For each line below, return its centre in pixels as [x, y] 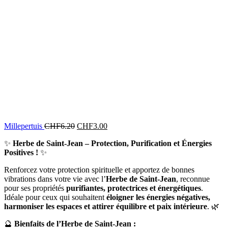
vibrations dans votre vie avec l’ [55, 179]
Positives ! [21, 152]
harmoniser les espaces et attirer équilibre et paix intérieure [106, 206]
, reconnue [193, 179]
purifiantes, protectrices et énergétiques [134, 188]
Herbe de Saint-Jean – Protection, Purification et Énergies [112, 143]
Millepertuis [24, 126]
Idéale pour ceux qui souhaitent [55, 197]
